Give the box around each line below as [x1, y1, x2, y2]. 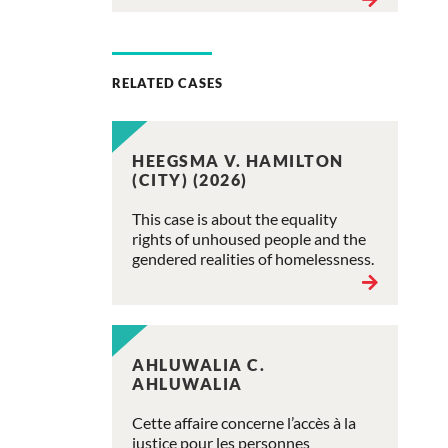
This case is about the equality [132, 208, 337, 228]
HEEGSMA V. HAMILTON [132, 150, 344, 170]
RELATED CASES [112, 74, 223, 91]
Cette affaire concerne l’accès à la [132, 412, 356, 432]
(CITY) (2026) [132, 169, 248, 189]
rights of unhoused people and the [132, 228, 366, 248]
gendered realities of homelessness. [132, 248, 374, 268]
